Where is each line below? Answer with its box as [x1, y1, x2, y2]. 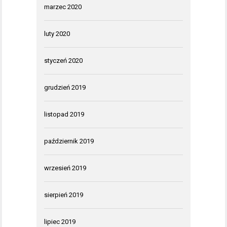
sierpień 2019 [44, 191, 83, 199]
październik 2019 [44, 137, 94, 145]
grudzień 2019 [44, 84, 86, 92]
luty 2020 [44, 30, 70, 38]
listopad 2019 [44, 110, 84, 119]
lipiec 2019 [44, 218, 75, 226]
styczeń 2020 [44, 57, 83, 65]
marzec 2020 [44, 3, 82, 11]
